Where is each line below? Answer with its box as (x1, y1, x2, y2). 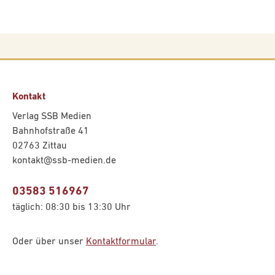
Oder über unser (12, 237, 86, 247)
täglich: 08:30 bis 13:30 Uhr (12, 203, 131, 212)
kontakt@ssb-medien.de (12, 156, 116, 166)
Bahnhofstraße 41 (12, 126, 89, 136)
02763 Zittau (12, 141, 67, 151)
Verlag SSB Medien (12, 112, 91, 122)
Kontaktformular (86, 237, 156, 247)
